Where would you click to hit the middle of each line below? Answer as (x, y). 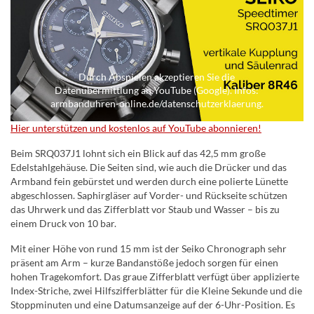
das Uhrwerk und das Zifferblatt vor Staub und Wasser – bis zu (145, 210)
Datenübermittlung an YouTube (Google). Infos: (157, 90)
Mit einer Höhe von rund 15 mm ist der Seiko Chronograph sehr (149, 249)
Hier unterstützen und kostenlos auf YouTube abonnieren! (136, 128)
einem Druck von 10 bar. (63, 224)
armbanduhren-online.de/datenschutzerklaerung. (157, 104)
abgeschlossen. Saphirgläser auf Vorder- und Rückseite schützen (149, 196)
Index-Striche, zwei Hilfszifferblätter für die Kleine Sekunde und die (156, 291)
